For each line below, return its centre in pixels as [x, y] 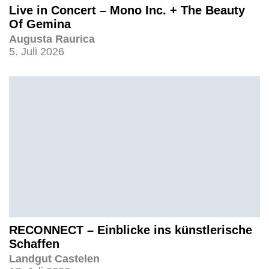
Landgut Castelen [54, 259]
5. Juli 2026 [37, 52]
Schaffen [34, 244]
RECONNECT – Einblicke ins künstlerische [131, 230]
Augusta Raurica [52, 39]
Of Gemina [40, 24]
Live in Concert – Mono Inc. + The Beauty [127, 11]
